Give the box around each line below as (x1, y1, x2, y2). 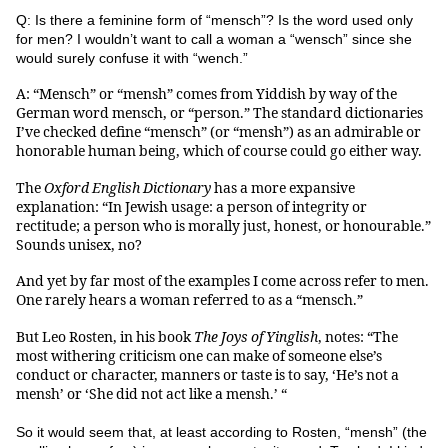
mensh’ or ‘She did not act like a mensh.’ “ (16, 385, 287, 403)
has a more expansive (211, 179, 355, 197)
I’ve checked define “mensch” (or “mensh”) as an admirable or (16, 124, 421, 142)
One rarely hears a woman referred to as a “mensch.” (16, 292, 363, 310)
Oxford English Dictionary (44, 179, 211, 197)
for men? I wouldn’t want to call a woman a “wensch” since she (16, 30, 412, 47)
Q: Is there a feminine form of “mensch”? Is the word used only (16, 11, 413, 28)
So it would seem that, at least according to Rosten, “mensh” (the (16, 423, 427, 440)
